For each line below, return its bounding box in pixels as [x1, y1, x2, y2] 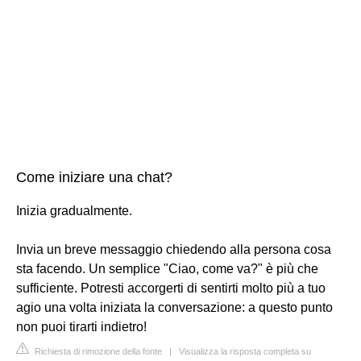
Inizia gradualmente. [16, 203, 132, 218]
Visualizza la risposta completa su [179, 346, 311, 356]
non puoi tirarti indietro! [16, 319, 147, 334]
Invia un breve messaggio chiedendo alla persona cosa [16, 242, 331, 256]
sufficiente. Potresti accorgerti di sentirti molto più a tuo [16, 280, 326, 295]
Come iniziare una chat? [16, 168, 172, 185]
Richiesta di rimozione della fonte [32, 346, 162, 356]
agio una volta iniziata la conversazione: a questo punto [16, 300, 333, 314]
